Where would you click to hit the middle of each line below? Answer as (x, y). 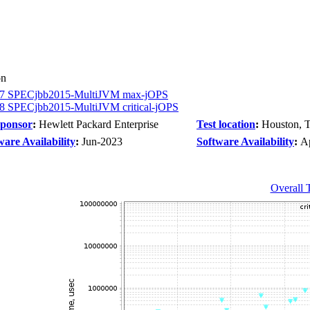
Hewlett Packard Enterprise (99, 124)
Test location (226, 124)
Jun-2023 (102, 142)
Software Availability (245, 142)
